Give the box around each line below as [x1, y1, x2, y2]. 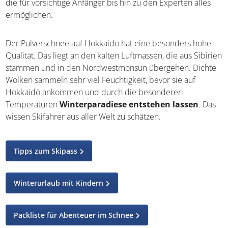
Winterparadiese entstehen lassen [60, 98, 199, 110]
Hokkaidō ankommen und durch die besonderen [6, 86, 183, 98]
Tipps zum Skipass [14, 146, 78, 156]
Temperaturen [6, 98, 60, 110]
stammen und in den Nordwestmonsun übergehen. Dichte [6, 62, 217, 73]
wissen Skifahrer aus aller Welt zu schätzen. [6, 110, 161, 122]
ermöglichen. [6, 9, 53, 20]
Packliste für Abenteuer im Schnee [14, 210, 134, 220]
